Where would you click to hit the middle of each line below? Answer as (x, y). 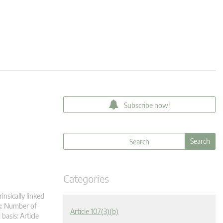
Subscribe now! (147, 105)
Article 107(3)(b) (94, 211)
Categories (86, 178)
